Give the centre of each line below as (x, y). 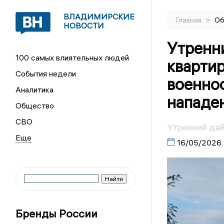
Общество (35, 105)
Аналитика (35, 89)
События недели (46, 73)
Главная (189, 20)
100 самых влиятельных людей (72, 57)
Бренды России (57, 213)
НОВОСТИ (84, 25)
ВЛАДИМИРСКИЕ (99, 16)
